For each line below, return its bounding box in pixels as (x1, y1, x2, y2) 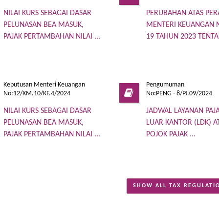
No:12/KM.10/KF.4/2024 (3, 89, 70, 97)
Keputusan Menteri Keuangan (3, 81, 85, 88)
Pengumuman (146, 81, 184, 88)
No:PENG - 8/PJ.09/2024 (146, 89, 212, 97)
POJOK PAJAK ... (146, 130, 196, 138)
